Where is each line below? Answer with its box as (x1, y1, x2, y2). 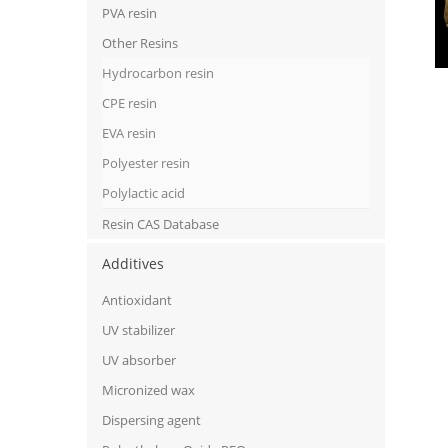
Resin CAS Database (102, 215, 219, 234)
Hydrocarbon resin (102, 64, 214, 83)
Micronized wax (102, 381, 195, 400)
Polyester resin (102, 154, 190, 173)
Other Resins (102, 34, 178, 53)
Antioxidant (102, 291, 172, 310)
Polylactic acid (102, 184, 185, 203)
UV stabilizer (102, 321, 175, 340)
